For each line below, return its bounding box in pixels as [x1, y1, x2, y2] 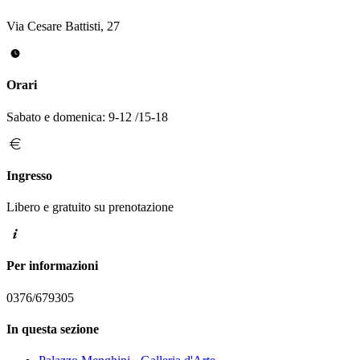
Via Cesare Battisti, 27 [6, 19, 120, 34]
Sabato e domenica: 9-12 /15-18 [6, 109, 168, 124]
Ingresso [6, 168, 52, 182]
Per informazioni [6, 259, 98, 273]
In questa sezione [6, 321, 99, 336]
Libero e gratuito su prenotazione [6, 200, 174, 215]
